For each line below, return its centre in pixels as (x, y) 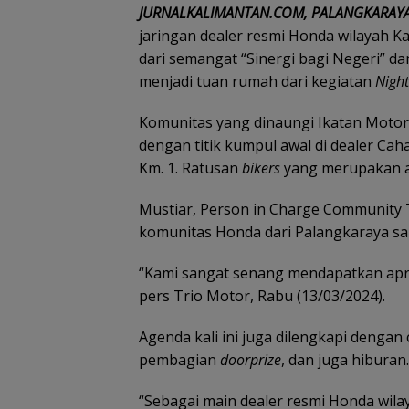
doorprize (251, 360)
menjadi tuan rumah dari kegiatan (257, 82)
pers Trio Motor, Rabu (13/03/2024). (262, 296)
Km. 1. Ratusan (190, 168)
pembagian (179, 360)
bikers (261, 168)
